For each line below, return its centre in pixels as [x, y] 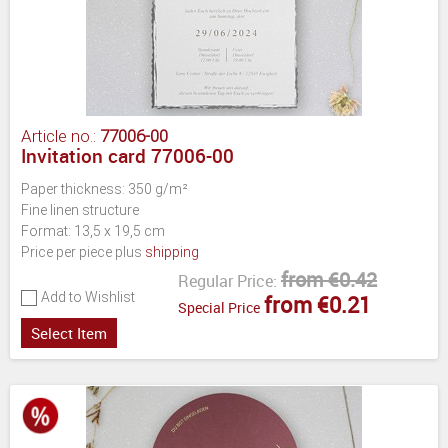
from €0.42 [329, 279]
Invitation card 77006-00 [127, 155]
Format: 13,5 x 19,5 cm [93, 230]
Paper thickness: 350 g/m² [104, 188]
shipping [172, 251]
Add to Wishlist [88, 296]
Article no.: [60, 135]
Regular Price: [227, 280]
